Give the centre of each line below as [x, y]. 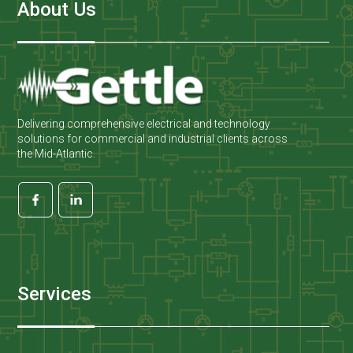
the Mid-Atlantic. [57, 153]
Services [55, 293]
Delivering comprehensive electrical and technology [144, 123]
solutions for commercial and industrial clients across [153, 138]
